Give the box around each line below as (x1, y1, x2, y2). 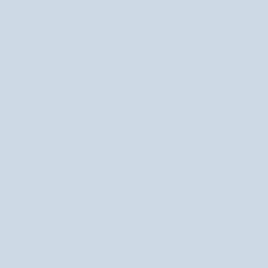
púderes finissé (136, 80, 189, 90)
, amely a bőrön (83, 81, 136, 90)
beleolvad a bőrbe (29, 98, 94, 108)
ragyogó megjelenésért (146, 98, 229, 108)
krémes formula (28, 80, 83, 90)
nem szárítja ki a (165, 133, 220, 144)
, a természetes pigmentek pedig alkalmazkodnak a (11, 148, 185, 157)
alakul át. (188, 81, 221, 90)
